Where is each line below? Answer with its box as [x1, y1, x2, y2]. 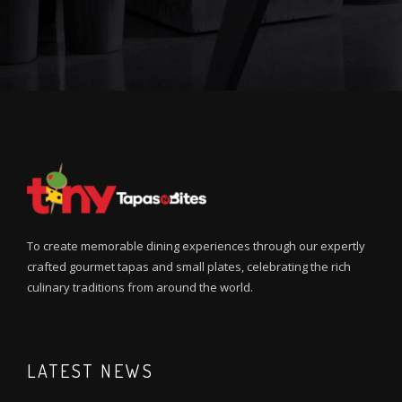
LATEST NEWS [27, 359, 154, 383]
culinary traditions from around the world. [27, 279, 253, 296]
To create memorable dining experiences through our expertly [27, 238, 365, 255]
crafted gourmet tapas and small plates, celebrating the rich [27, 258, 351, 275]
